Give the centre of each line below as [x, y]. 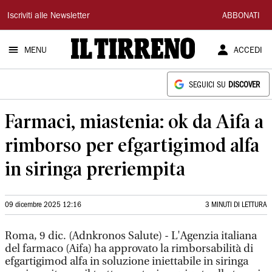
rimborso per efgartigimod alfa [132, 145]
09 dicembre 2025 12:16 [43, 205]
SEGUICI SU [209, 85]
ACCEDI [248, 51]
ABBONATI [241, 16]
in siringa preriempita [95, 168]
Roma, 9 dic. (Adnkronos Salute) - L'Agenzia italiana [131, 236]
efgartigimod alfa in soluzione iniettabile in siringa [127, 261]
